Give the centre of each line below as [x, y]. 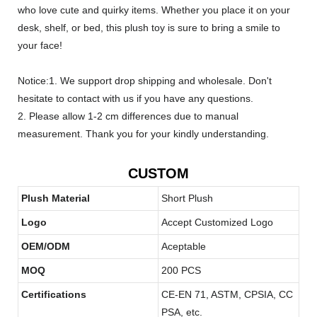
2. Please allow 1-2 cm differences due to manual [128, 116]
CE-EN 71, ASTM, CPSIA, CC [227, 294]
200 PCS [181, 270]
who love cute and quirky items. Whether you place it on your [154, 10]
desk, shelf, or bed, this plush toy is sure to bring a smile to [149, 27]
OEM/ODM [46, 246]
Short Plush [187, 198]
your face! [40, 45]
